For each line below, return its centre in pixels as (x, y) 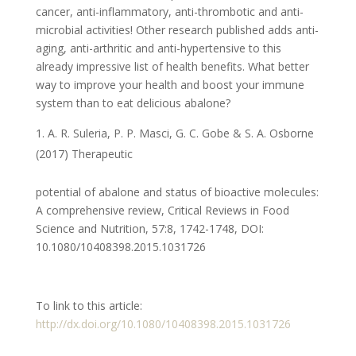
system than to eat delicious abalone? (134, 103)
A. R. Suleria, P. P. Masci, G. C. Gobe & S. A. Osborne (180, 133)
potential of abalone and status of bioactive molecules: (177, 192)
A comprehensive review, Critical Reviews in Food (162, 211)
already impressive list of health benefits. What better (172, 67)
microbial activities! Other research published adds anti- (177, 30)
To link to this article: (89, 306)
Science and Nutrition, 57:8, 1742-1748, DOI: (149, 229)
